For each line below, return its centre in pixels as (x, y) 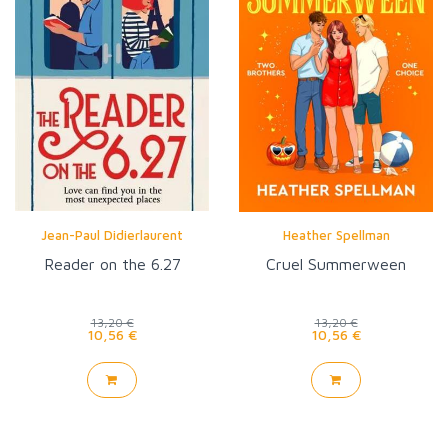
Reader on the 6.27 (112, 263)
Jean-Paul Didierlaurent (112, 234)
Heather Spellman (336, 234)
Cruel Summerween (336, 263)
